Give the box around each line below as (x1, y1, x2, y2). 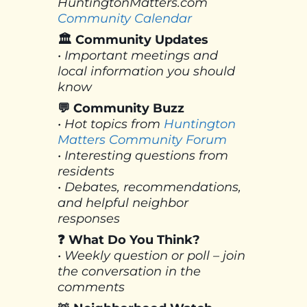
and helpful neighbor (58, 195, 188, 211)
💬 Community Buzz (58, 101, 184, 116)
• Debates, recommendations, (58, 180, 241, 195)
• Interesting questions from (58, 148, 228, 164)
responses (58, 211, 120, 227)
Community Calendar (58, 11, 192, 27)
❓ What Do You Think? (58, 232, 200, 248)
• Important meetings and (58, 48, 218, 64)
